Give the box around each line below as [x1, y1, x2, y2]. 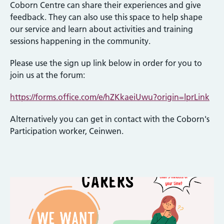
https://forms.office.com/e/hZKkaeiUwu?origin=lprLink [10, 91, 209, 102]
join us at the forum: [10, 69, 85, 80]
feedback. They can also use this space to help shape [10, 11, 202, 22]
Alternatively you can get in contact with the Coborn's [10, 113, 209, 124]
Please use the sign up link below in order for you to [10, 57, 202, 68]
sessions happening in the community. [10, 35, 150, 46]
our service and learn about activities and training [10, 23, 193, 34]
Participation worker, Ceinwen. [10, 125, 125, 136]
